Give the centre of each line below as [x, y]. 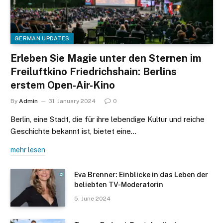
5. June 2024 [92, 199]
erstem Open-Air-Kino [63, 85]
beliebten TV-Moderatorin [119, 185]
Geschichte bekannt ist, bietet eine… [73, 131]
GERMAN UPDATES [42, 39]
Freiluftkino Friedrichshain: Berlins [94, 72]
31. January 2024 [72, 101]
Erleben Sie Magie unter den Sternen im [106, 58]
